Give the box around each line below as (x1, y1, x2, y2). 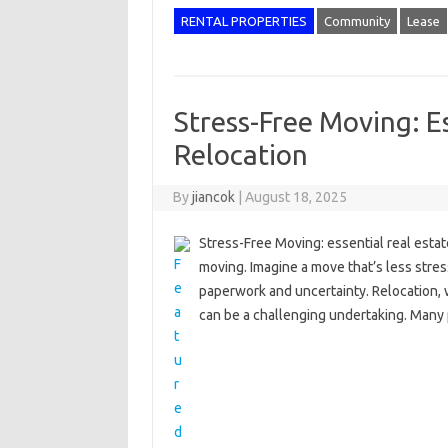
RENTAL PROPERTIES (180, 14, 307, 28)
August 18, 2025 (245, 189, 348, 205)
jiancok (192, 189, 236, 205)
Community (323, 14, 390, 28)
